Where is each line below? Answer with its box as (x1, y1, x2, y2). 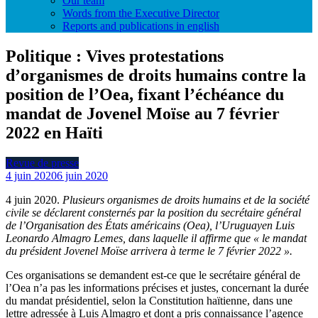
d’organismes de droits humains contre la (6, 65, 306, 84)
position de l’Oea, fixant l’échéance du (6, 84, 284, 104)
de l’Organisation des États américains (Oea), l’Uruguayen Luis (6, 219, 295, 231)
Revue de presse (6, 156, 79, 169)
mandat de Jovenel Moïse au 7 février (6, 104, 280, 123)
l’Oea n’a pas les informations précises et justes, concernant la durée (6, 281, 309, 294)
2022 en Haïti (6, 123, 103, 142)
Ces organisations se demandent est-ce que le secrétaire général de (6, 268, 300, 281)
